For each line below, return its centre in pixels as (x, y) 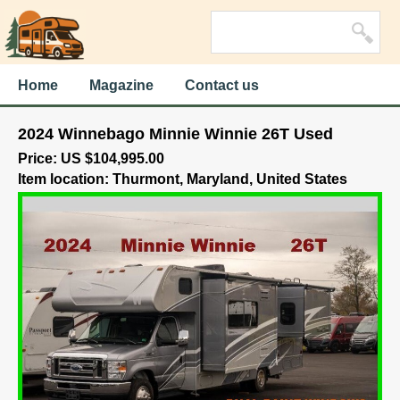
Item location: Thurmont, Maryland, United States (183, 179)
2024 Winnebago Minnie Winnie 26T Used (175, 134)
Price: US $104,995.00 (91, 158)
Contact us (222, 85)
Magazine (121, 85)
